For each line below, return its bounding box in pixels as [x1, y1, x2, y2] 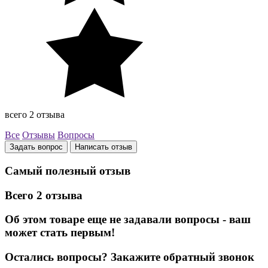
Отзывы [22, 130, 55, 141]
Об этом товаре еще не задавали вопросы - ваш [5, 213, 251, 226]
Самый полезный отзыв [5, 164, 130, 177]
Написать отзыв [75, 142, 132, 152]
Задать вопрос [10, 142, 63, 152]
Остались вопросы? [5, 251, 108, 264]
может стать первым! [5, 226, 115, 239]
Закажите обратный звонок [111, 251, 254, 264]
